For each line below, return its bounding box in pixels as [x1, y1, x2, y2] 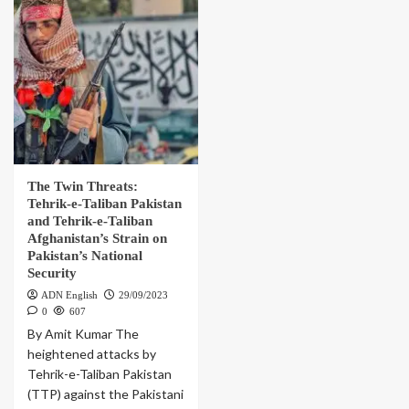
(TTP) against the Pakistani [27, 386, 184, 403]
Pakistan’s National [27, 248, 142, 264]
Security [27, 266, 77, 281]
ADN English [41, 289, 98, 301]
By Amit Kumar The [27, 326, 139, 342]
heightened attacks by [27, 346, 156, 362]
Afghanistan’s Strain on [27, 231, 167, 246]
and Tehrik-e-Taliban [27, 214, 152, 229]
